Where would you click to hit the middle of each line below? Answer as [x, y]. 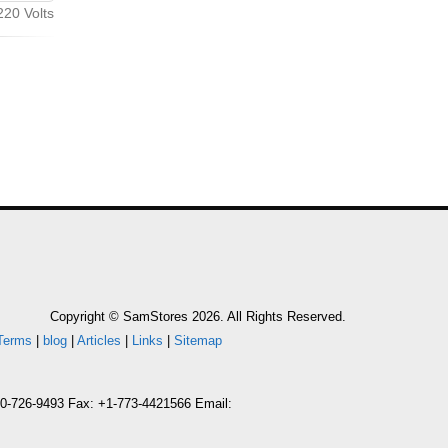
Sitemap [198, 340]
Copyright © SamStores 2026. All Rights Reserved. [198, 316]
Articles [99, 340]
